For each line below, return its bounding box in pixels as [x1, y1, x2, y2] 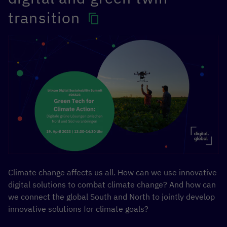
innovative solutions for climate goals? [8, 203, 148, 214]
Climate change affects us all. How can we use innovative [8, 167, 217, 177]
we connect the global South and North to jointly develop [8, 191, 215, 202]
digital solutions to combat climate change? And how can [8, 179, 216, 190]
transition [8, 8, 85, 28]
